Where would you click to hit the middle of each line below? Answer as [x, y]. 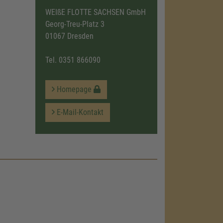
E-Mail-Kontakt [79, 112]
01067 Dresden [69, 36]
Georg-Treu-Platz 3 [75, 24]
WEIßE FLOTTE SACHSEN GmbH [95, 12]
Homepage [74, 89]
